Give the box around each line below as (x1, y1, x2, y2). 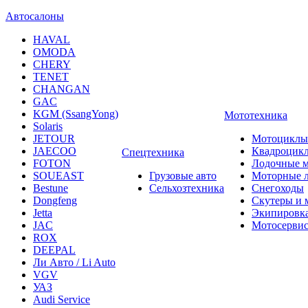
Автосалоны (5, 10, 64, 23)
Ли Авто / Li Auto (33, 256, 115, 269)
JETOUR (33, 133, 75, 145)
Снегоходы (252, 182, 304, 195)
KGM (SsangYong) (33, 108, 118, 120)
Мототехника (224, 109, 287, 122)
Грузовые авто (149, 170, 217, 182)
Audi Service (33, 294, 90, 306)
